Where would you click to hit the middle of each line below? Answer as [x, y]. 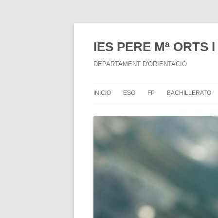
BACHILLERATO [189, 93]
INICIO [102, 93]
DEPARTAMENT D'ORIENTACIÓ [140, 64]
